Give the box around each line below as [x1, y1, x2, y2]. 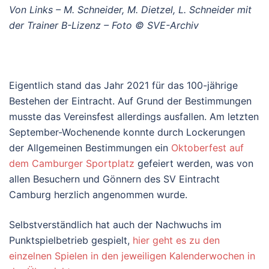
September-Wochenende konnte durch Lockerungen [9, 125, 245, 138]
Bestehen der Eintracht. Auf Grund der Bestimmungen [9, 94, 252, 107]
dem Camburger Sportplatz [9, 157, 134, 169]
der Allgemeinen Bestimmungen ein [9, 141, 171, 154]
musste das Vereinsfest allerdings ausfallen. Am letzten [9, 110, 259, 122]
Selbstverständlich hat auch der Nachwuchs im [9, 218, 222, 231]
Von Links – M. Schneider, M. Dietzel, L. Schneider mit [9, 3, 252, 16]
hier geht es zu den [133, 234, 220, 246]
